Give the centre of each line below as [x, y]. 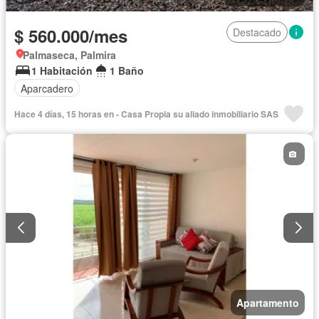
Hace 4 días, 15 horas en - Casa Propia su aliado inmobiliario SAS [146, 114]
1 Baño [127, 71]
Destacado [257, 32]
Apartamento [268, 302]
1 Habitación [62, 71]
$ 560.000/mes [71, 36]
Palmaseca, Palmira [69, 55]
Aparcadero [47, 88]
